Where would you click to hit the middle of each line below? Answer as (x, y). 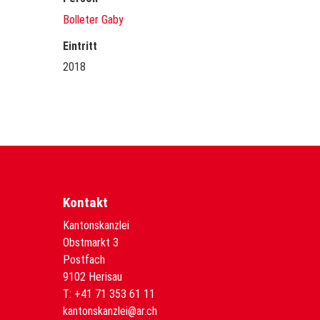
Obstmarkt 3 (91, 242)
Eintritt (80, 46)
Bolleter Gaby (93, 19)
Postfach (84, 260)
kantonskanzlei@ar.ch (110, 311)
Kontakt (85, 202)
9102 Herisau (92, 277)
